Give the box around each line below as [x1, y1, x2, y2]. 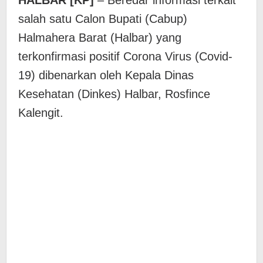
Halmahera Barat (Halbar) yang [18, 31, 181, 44]
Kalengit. [18, 106, 63, 119]
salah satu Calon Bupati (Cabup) [18, 12, 187, 25]
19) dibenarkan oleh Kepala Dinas [18, 69, 194, 82]
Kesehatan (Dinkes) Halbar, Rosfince [18, 87, 210, 100]
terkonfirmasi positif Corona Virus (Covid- [18, 50, 232, 63]
